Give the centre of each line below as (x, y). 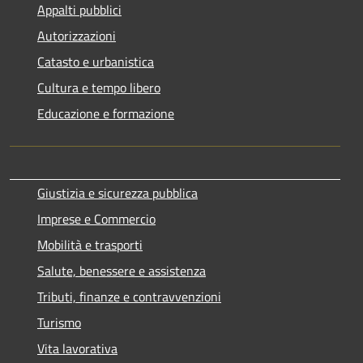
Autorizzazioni (77, 35)
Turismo (59, 322)
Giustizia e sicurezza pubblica (117, 192)
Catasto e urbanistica (96, 61)
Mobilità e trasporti (90, 244)
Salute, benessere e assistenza (122, 270)
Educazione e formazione (106, 113)
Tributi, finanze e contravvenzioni (129, 296)
